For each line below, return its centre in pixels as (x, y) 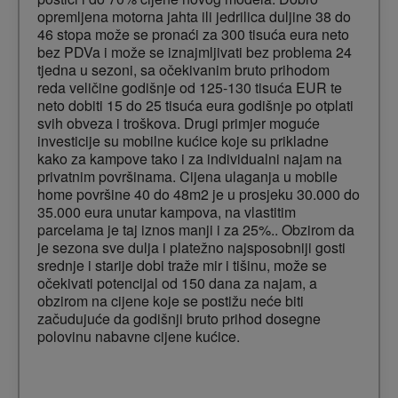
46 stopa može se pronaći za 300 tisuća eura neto (193, 35)
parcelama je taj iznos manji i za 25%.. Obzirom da (196, 230)
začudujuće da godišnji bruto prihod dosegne (179, 319)
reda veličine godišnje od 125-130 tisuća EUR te (190, 88)
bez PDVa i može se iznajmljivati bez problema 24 (195, 52)
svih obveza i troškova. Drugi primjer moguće (179, 123)
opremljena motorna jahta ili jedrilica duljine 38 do (194, 17)
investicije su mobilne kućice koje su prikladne (183, 141)
